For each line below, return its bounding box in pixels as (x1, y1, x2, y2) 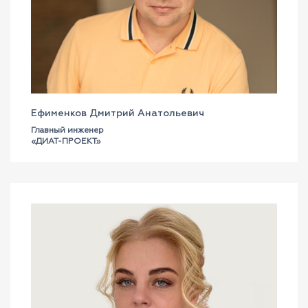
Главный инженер (31, 126, 104, 135)
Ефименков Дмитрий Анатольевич (31, 109, 204, 118)
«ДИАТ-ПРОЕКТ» (31, 137, 101, 146)
